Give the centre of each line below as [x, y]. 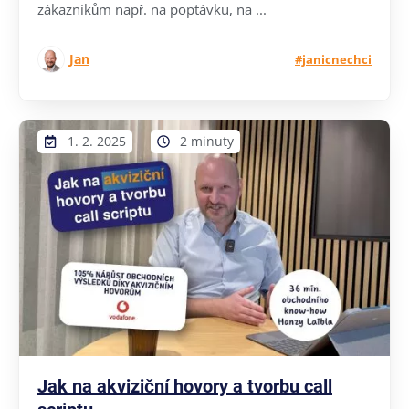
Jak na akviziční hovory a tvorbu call [185, 386]
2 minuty [207, 141]
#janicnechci [333, 59]
